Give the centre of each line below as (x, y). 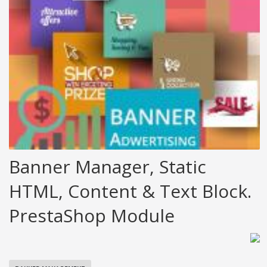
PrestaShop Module (92, 215)
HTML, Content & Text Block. (130, 191)
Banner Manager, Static (108, 166)
